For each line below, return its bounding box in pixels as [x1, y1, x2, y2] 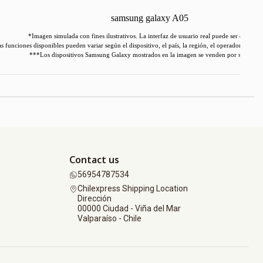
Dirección [77, 193, 112, 203]
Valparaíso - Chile [77, 213, 141, 223]
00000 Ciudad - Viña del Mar [77, 203, 181, 213]
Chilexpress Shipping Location [77, 183, 188, 193]
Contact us [69, 153, 119, 166]
